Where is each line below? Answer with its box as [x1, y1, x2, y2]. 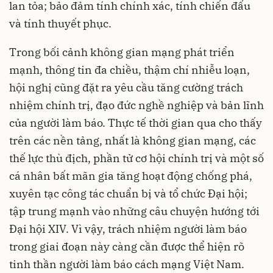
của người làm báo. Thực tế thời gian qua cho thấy [9, 116, 262, 130]
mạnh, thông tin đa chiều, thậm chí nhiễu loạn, [9, 63, 250, 77]
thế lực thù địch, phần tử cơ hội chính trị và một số [9, 151, 264, 166]
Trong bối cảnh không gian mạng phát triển [9, 45, 235, 60]
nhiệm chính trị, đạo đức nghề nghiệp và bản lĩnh [9, 98, 264, 113]
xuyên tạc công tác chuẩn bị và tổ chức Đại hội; [9, 186, 247, 201]
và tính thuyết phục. [9, 16, 112, 31]
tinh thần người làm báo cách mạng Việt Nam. [9, 257, 244, 272]
